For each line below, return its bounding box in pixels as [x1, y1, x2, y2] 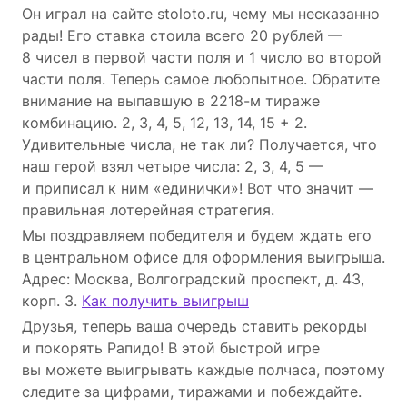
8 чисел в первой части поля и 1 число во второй [22, 47, 382, 66]
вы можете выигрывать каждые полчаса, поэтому [22, 360, 385, 379]
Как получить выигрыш [82, 291, 249, 310]
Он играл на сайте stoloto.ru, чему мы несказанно [22, 4, 380, 23]
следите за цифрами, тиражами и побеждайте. [22, 382, 362, 401]
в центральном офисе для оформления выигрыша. [22, 247, 385, 266]
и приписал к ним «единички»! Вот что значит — [22, 178, 373, 197]
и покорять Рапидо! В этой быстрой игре [22, 338, 320, 357]
